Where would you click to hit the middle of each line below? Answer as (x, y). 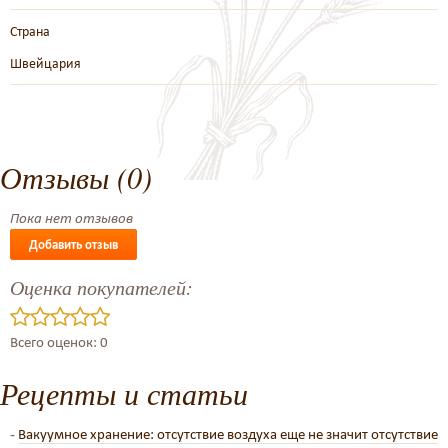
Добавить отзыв (73, 244)
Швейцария (45, 63)
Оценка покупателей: (101, 287)
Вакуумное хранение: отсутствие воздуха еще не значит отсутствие (228, 434)
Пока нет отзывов (71, 218)
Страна (30, 31)
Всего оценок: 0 (59, 342)
